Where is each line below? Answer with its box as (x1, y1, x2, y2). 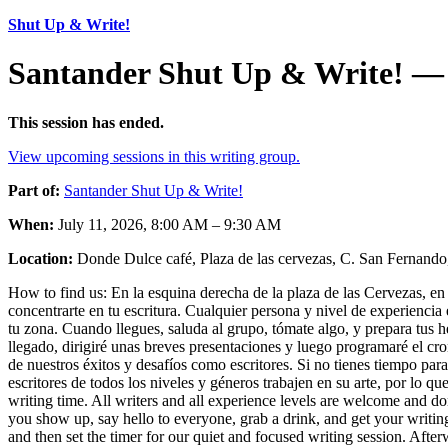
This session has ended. (8, 113, 164, 131)
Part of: (8, 181, 60, 199)
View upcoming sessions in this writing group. (8, 147, 300, 165)
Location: (8, 249, 73, 267)
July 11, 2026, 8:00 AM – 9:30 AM (54, 215, 281, 233)
